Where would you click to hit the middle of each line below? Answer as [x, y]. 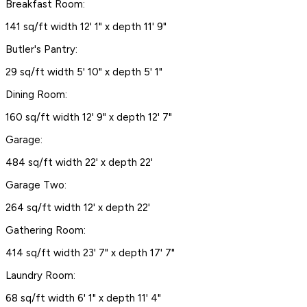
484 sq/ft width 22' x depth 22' [79, 162]
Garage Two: [36, 185]
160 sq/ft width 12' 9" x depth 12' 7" [89, 117]
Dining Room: [36, 94]
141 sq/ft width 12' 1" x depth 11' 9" [86, 26]
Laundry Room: [40, 275]
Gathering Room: [46, 230]
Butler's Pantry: [41, 49]
